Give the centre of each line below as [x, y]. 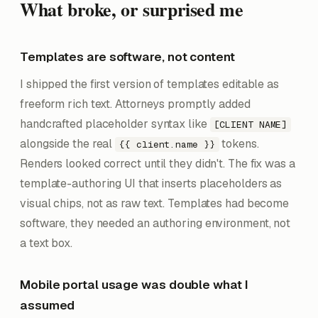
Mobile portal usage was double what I [134, 285]
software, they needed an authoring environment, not [155, 223]
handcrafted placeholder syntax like [115, 124]
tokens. [239, 144]
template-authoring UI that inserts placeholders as [151, 183]
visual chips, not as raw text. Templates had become [155, 203]
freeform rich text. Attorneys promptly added [135, 104]
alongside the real [68, 144]
